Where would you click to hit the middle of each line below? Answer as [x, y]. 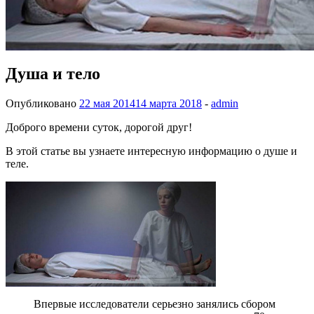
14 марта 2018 [169, 103]
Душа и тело [53, 73]
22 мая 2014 [107, 103]
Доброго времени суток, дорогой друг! [99, 127]
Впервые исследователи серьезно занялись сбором [155, 303]
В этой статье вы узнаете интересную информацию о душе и [151, 151]
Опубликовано [42, 103]
